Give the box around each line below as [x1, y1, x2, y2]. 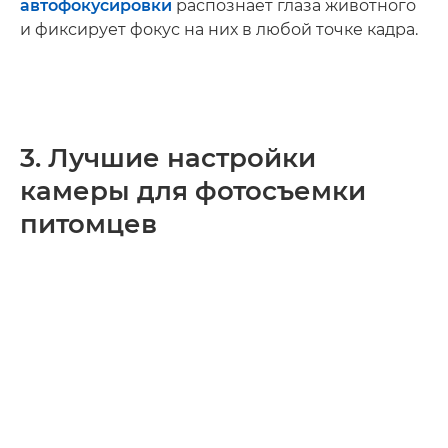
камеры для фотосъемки [20, 174, 366, 207]
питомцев [20, 207, 157, 240]
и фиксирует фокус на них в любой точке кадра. [20, 19, 418, 39]
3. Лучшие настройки [20, 141, 316, 174]
